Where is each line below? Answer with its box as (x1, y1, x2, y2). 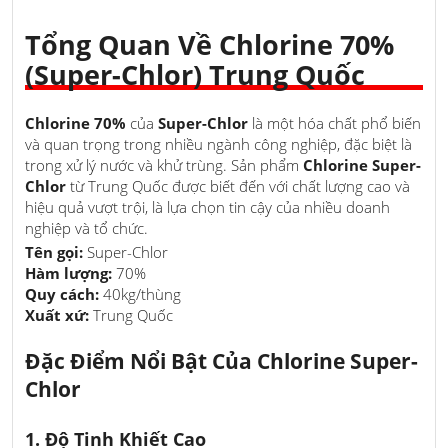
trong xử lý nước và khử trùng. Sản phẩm (25, 154, 303, 175)
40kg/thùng (99, 283, 181, 304)
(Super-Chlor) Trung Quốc (25, 56, 365, 94)
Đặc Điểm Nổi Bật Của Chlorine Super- (25, 346, 418, 375)
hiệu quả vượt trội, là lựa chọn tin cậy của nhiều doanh (25, 196, 390, 217)
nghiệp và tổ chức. (25, 217, 148, 238)
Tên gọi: (25, 241, 83, 262)
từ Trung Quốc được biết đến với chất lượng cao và (66, 175, 410, 196)
